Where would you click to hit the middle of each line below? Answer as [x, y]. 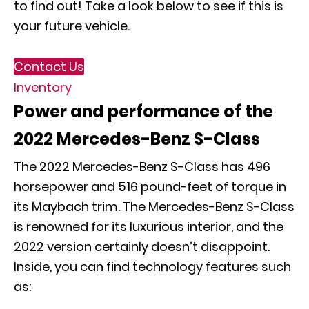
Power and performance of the [143, 111]
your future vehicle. [72, 26]
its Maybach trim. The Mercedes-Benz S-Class [154, 207]
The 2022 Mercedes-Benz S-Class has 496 [142, 167]
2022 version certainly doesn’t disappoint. [142, 247]
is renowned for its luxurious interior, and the [149, 227]
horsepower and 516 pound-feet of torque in [150, 187]
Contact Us [49, 67]
